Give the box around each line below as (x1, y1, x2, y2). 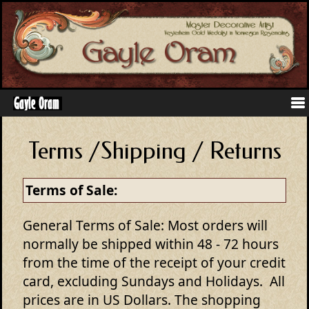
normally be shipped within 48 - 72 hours (23, 234, 279, 253)
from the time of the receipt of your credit (23, 252, 286, 272)
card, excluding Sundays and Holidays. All (23, 271, 285, 290)
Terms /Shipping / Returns (28, 137, 281, 165)
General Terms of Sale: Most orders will (23, 215, 268, 235)
